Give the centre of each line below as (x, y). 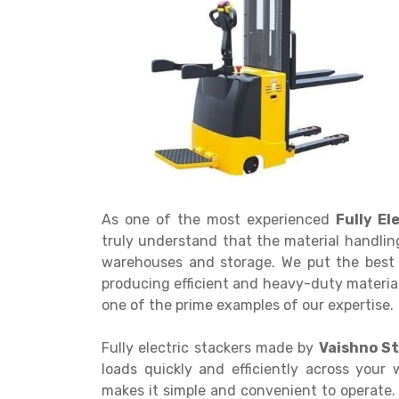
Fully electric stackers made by (210, 348)
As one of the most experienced (219, 220)
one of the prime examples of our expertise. (248, 305)
